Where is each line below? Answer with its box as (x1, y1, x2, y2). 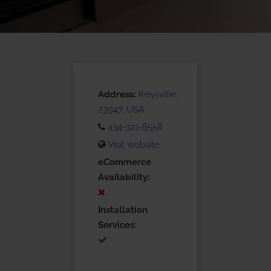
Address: (98, 88, 136, 100)
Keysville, (139, 88, 178, 100)
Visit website (108, 139, 160, 150)
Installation (98, 204, 148, 215)
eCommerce (98, 156, 151, 168)
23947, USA (98, 103, 145, 115)
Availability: (98, 171, 150, 183)
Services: (98, 219, 137, 230)
